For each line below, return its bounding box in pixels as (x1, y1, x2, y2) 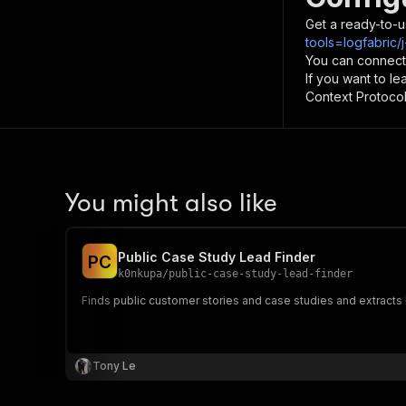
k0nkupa (118, 267, 162, 280)
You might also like (65, 188, 277, 217)
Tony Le (92, 359, 136, 372)
